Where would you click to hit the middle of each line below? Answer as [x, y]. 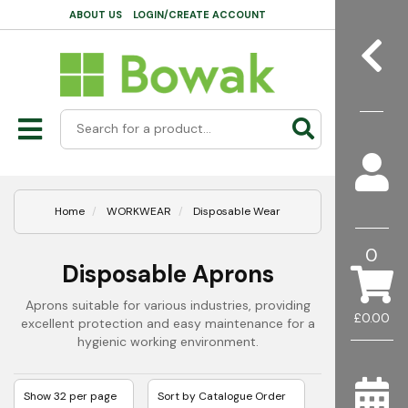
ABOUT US [96, 15]
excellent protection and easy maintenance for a [168, 324]
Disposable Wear [237, 212]
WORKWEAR [139, 212]
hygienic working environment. [168, 342]
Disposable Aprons [168, 275]
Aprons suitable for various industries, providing [168, 306]
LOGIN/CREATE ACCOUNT [199, 15]
